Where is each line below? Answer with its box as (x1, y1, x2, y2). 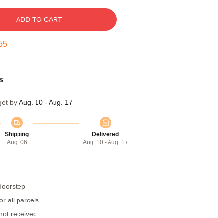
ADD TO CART (16, 16, 62, 23)
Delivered (92, 131, 119, 138)
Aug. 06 (6, 139, 27, 145)
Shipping (5, 131, 29, 138)
